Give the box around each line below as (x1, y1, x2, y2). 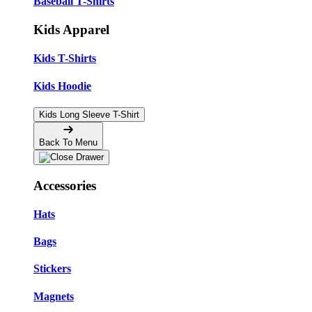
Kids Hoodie (33, 79, 91, 92)
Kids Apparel (33, 22, 109, 37)
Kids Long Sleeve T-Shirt (39, 109, 139, 120)
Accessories (33, 178, 96, 193)
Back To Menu (39, 136, 97, 148)
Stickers (33, 263, 71, 275)
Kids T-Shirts (33, 52, 96, 65)
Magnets (33, 290, 74, 302)
